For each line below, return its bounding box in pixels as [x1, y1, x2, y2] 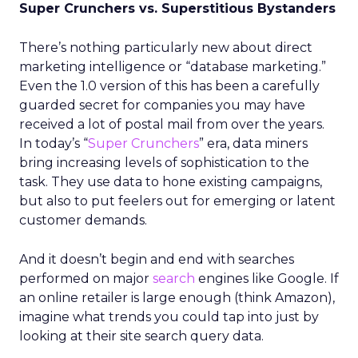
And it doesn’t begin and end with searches [19, 252, 294, 267]
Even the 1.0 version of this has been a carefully [19, 78, 320, 93]
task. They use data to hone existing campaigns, [19, 174, 322, 189]
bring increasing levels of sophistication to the [19, 155, 309, 170]
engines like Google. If [195, 271, 339, 286]
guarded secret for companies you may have [19, 97, 305, 113]
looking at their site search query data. [19, 328, 264, 344]
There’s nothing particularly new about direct [19, 40, 312, 55]
